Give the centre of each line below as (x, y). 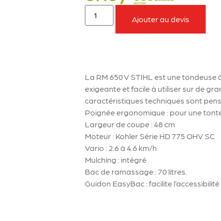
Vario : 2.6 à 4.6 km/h (121, 147)
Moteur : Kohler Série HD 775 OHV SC (150, 136)
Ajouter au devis (161, 19)
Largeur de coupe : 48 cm (130, 124)
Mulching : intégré (116, 159)
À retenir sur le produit (134, 60)
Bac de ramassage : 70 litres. (136, 171)
